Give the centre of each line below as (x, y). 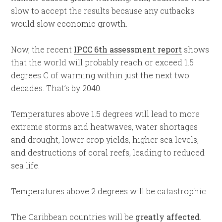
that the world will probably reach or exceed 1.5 (103, 62)
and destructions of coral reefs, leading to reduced (108, 152)
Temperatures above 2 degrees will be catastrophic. (110, 191)
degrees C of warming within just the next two (100, 75)
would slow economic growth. (69, 24)
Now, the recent (43, 49)
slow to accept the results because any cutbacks (103, 11)
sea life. (26, 165)
